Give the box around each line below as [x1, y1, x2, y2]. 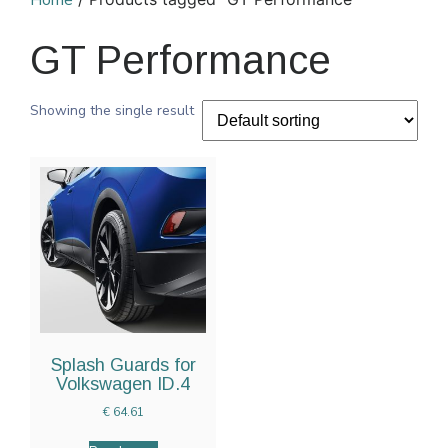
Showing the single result [30, 101, 194, 121]
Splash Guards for [50, 355, 196, 376]
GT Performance [30, 38, 331, 83]
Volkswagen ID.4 [56, 374, 191, 395]
